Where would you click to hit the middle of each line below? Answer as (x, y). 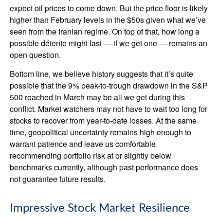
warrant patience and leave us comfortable (83, 144)
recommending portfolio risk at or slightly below (91, 155)
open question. (35, 55)
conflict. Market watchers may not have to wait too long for (109, 109)
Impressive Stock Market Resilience (100, 208)
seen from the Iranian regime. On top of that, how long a (105, 31)
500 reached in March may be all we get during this (97, 97)
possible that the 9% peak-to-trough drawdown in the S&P (109, 85)
